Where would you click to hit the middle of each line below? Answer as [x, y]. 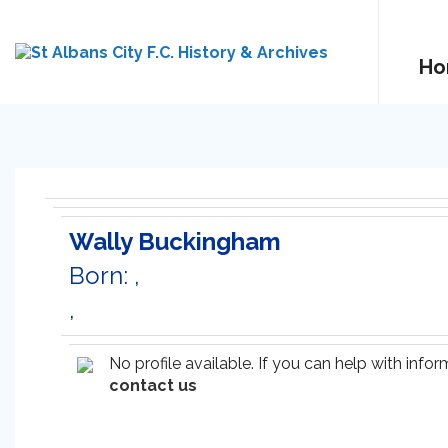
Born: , [104, 275]
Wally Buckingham [175, 241]
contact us [153, 385]
